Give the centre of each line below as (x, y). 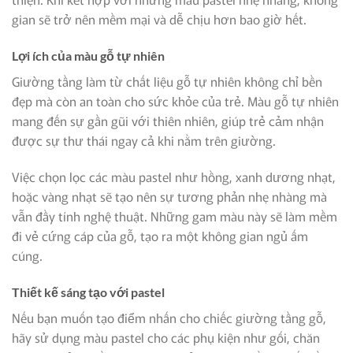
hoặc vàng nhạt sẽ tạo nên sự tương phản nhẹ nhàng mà (169, 196)
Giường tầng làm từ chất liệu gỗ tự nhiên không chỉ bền (167, 81)
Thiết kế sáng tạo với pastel (88, 292)
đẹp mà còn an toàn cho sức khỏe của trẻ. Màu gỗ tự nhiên (175, 100)
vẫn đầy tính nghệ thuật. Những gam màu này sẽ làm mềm (175, 216)
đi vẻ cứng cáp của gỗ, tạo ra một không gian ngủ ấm (160, 235)
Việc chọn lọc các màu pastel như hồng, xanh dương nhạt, (174, 176)
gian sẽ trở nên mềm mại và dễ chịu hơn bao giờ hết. (159, 19)
